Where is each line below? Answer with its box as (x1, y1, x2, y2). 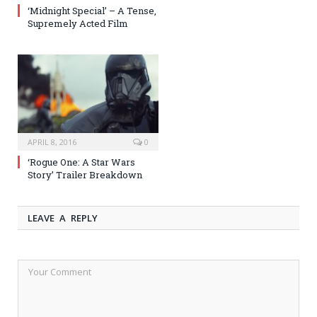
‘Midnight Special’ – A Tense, (28, 4, 156, 18)
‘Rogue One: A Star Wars (28, 155, 135, 168)
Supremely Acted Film (28, 17, 128, 30)
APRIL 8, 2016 (28, 136, 76, 147)
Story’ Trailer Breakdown (28, 168, 142, 181)
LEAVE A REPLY (28, 211, 98, 224)
